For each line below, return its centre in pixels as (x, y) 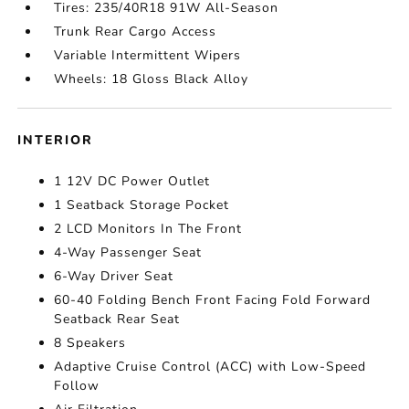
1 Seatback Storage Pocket (142, 205)
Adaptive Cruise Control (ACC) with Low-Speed (210, 367)
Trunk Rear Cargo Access (136, 31)
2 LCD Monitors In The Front (148, 229)
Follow (77, 386)
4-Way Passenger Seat (128, 252)
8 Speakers (90, 343)
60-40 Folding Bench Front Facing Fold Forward (213, 300)
